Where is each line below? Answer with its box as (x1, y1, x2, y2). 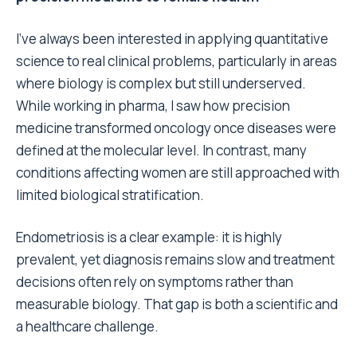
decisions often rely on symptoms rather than (16, 273, 293, 292)
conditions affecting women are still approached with (16, 163, 339, 182)
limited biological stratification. (16, 186, 204, 205)
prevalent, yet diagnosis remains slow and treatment (16, 250, 335, 269)
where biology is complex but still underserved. (16, 74, 306, 93)
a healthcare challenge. (16, 317, 159, 336)
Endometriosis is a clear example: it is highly (16, 228, 282, 247)
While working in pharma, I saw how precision (16, 96, 290, 116)
